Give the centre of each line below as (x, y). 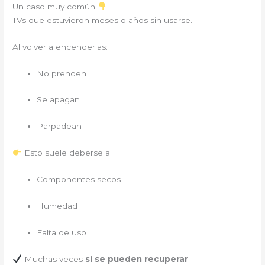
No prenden (62, 73)
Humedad (57, 206)
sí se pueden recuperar (136, 259)
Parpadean (59, 126)
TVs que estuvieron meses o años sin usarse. (103, 20)
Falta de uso (62, 232)
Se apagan (59, 100)
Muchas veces (53, 259)
